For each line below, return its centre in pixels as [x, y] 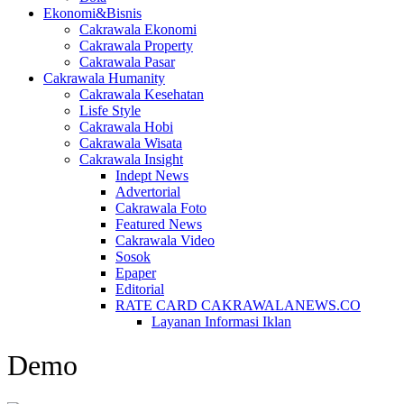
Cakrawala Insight [131, 159]
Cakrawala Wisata [131, 143]
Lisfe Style [110, 110]
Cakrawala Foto [161, 208]
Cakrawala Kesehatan [142, 94]
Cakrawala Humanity [104, 78]
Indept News [152, 175]
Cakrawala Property [136, 46]
